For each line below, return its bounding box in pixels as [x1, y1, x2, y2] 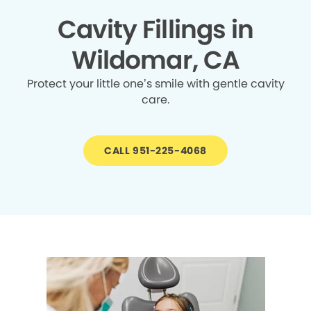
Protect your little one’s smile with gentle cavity [26, 76, 285, 92]
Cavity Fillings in [58, 12, 253, 48]
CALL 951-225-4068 [104, 144, 207, 158]
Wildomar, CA [72, 42, 239, 78]
